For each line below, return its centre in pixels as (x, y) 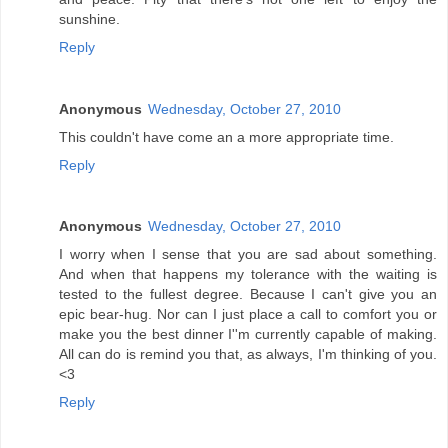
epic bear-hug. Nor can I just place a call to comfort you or (248, 314)
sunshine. (89, 18)
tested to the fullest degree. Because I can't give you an (248, 294)
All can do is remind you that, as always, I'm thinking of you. (248, 354)
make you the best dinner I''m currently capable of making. (248, 334)
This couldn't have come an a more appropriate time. (226, 136)
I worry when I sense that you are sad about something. (248, 254)
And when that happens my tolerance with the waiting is (248, 274)
